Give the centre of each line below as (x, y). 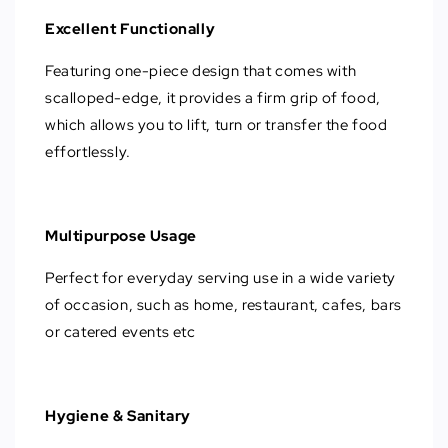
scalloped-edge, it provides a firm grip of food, (213, 97)
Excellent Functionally (130, 28)
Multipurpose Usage (121, 235)
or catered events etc (120, 331)
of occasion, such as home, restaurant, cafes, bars (224, 304)
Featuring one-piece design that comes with (201, 70)
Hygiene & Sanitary (118, 415)
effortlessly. (90, 151)
